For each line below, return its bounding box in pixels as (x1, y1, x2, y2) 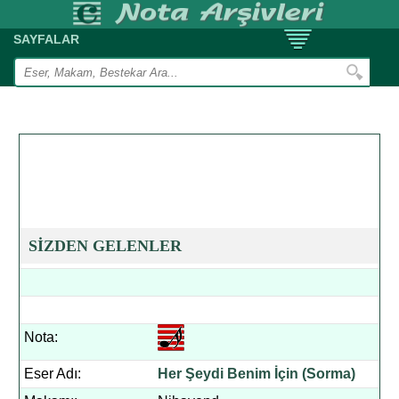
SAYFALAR (13, 32, 79, 46)
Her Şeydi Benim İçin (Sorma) (158, 366, 356, 381)
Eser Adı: (24, 366, 82, 381)
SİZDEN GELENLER (28, 237, 183, 255)
